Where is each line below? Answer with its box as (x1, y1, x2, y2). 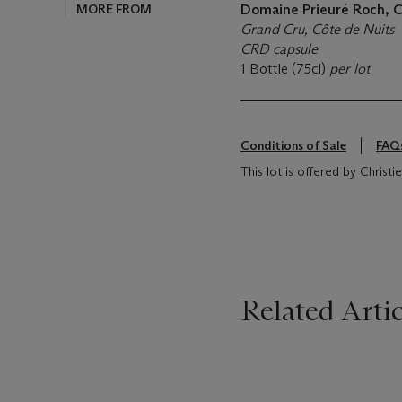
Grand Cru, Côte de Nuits (240, 21, 394, 38)
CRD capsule (240, 40, 318, 57)
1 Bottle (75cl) (240, 60, 329, 77)
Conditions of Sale (240, 137, 346, 153)
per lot (329, 60, 370, 77)
